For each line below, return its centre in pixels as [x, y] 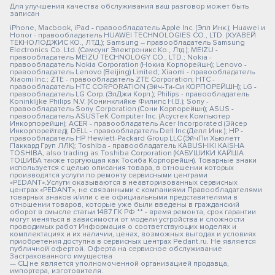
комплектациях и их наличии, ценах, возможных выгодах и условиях [133, 234]
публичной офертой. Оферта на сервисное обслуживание [116, 249]
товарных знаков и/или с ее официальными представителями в [124, 197]
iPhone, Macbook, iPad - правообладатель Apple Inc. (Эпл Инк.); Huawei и [137, 28]
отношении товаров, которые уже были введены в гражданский [125, 205]
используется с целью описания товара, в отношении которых [122, 168]
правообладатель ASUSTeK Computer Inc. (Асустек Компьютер [120, 116]
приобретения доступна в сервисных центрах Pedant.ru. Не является [133, 242]
